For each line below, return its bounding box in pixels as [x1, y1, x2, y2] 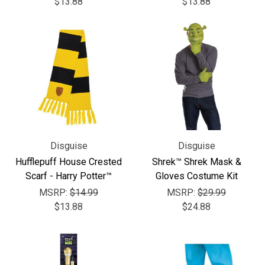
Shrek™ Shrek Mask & [151, 156, 241, 167]
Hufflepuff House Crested [15, 156, 122, 167]
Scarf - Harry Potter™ [25, 170, 112, 182]
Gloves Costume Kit [155, 170, 238, 182]
